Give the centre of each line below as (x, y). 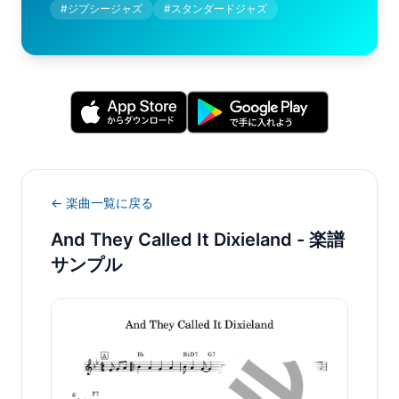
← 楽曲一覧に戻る (102, 203)
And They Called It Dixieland (171, 240)
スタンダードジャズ (219, 8)
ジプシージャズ (105, 8)
